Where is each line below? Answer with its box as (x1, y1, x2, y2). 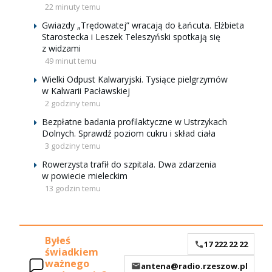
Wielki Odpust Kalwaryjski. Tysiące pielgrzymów (42, 73, 228, 85)
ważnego (45, 257, 89, 271)
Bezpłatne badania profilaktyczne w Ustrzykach (42, 116, 227, 127)
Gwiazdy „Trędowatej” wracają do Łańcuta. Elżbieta (42, 19, 244, 31)
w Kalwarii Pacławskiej (42, 85, 130, 97)
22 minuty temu (45, 1, 101, 12)
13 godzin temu (45, 183, 101, 194)
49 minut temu (45, 55, 97, 66)
